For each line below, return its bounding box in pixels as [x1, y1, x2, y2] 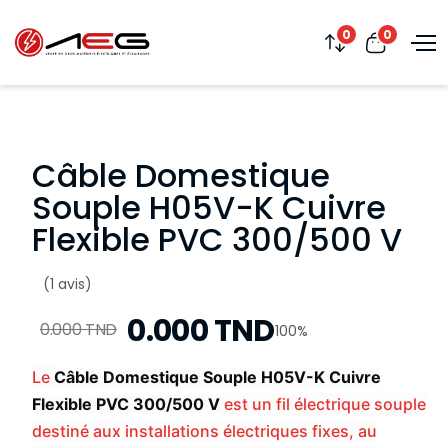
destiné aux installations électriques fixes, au [32, 421, 377, 441]
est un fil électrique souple [220, 394, 426, 414]
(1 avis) [43, 274, 92, 294]
